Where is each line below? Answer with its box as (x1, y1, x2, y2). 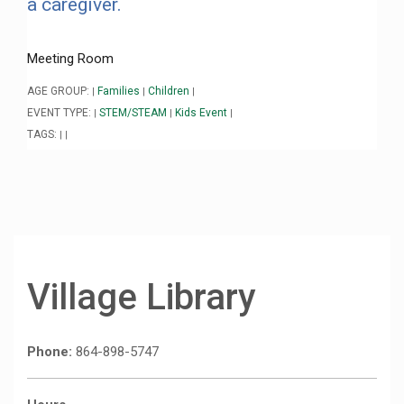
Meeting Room (27, 50, 114, 67)
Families (97, 84, 140, 97)
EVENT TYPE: (27, 106, 94, 119)
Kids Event (175, 106, 227, 119)
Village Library (27, 275, 256, 318)
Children (148, 84, 189, 97)
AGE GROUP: (27, 84, 92, 97)
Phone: (27, 343, 76, 360)
